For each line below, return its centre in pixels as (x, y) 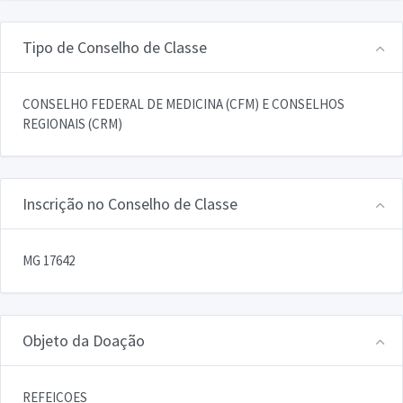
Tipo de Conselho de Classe (115, 47)
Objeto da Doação (84, 340)
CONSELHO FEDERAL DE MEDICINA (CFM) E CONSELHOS (184, 103)
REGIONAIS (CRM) (72, 123)
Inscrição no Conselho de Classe (130, 203)
